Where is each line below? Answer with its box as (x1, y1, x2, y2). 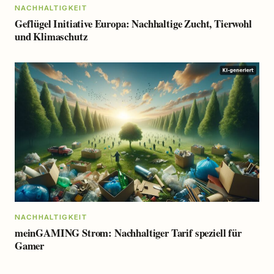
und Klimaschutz (15, 28, 87, 44)
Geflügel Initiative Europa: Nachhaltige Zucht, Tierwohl (15, 15, 252, 31)
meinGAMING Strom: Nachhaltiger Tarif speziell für (15, 224, 242, 240)
